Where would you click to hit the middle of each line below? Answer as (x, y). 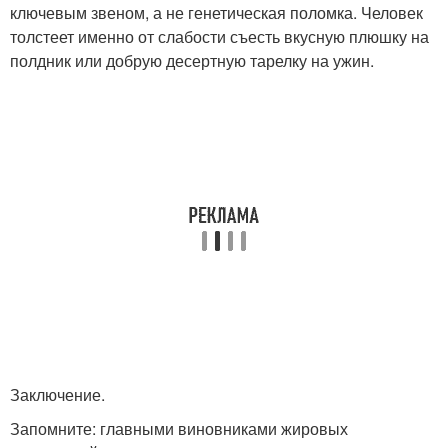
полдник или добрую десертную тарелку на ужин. (192, 61)
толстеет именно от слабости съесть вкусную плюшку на (219, 37)
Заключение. (57, 395)
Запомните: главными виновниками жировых (179, 429)
